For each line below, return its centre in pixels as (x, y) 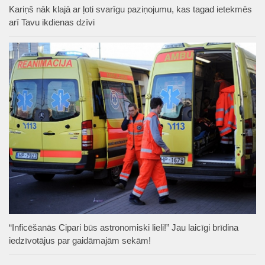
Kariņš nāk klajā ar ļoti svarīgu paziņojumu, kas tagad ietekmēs (130, 9)
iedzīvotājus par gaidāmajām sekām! (80, 241)
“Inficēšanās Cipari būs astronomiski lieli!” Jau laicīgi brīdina (124, 228)
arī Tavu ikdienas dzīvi (52, 22)
